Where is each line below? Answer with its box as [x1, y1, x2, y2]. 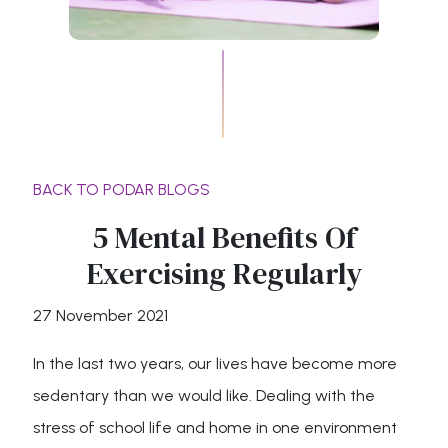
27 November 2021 [33, 306, 169, 325]
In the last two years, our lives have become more [33, 354, 398, 373]
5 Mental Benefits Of [92, 217, 356, 258]
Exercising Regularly [86, 253, 362, 294]
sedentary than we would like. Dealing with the [33, 386, 376, 405]
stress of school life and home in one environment [33, 418, 398, 437]
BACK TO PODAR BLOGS [33, 180, 211, 199]
